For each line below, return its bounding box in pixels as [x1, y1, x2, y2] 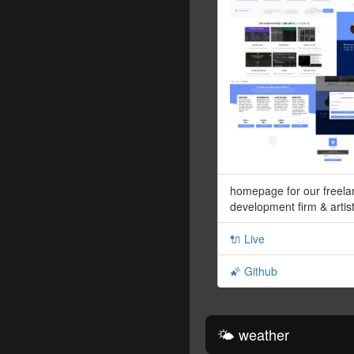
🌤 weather [217, 324, 289, 345]
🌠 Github [230, 263, 277, 280]
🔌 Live [230, 231, 265, 247]
